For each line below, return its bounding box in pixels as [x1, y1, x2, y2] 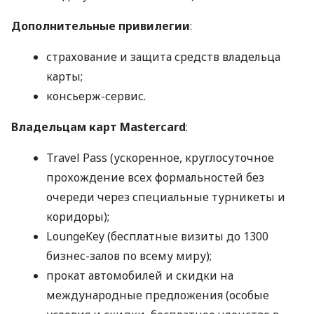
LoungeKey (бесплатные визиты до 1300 [46, 228, 268, 245]
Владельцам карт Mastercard [11, 119, 186, 135]
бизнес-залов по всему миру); [46, 248, 212, 264]
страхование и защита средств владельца [46, 49, 280, 65]
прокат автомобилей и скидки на [46, 268, 233, 284]
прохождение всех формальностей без [46, 170, 264, 186]
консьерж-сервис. [46, 88, 146, 104]
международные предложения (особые [46, 287, 269, 303]
